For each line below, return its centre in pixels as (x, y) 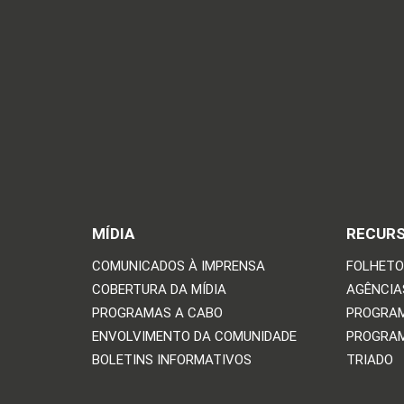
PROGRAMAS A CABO (157, 313)
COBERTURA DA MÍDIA (159, 290)
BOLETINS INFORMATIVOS (172, 360)
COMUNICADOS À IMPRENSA (179, 266)
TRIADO (370, 360)
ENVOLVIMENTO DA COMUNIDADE (194, 337)
